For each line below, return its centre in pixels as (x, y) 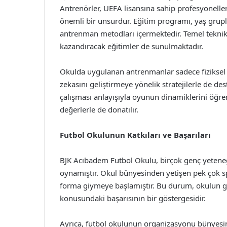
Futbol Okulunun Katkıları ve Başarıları (135, 135)
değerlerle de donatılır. (99, 109)
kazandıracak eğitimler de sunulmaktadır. (131, 46)
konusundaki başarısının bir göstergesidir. (133, 198)
